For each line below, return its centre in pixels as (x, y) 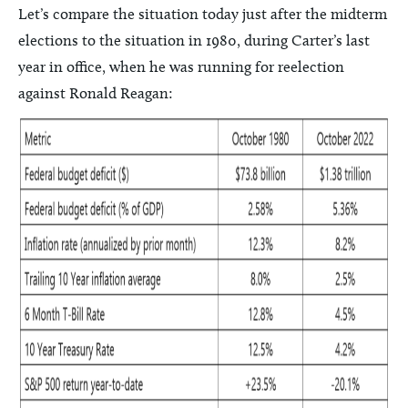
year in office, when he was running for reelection (181, 66)
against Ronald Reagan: (96, 93)
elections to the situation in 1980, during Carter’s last (194, 40)
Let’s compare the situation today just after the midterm (203, 14)
